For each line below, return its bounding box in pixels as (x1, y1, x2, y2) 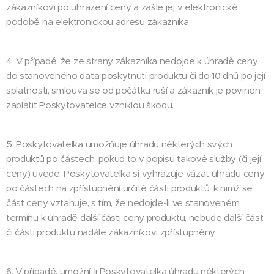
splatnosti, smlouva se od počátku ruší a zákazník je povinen (6, 84, 261, 96)
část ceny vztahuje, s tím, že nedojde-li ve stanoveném (6, 197, 240, 209)
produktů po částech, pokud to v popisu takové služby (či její (6, 153, 261, 165)
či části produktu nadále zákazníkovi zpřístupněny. (6, 226, 216, 238)
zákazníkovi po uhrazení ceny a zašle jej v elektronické (6, 1, 238, 13)
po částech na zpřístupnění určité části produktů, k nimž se (6, 182, 253, 194)
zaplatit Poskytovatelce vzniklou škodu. (6, 99, 174, 111)
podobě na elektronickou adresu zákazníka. (6, 16, 191, 28)
